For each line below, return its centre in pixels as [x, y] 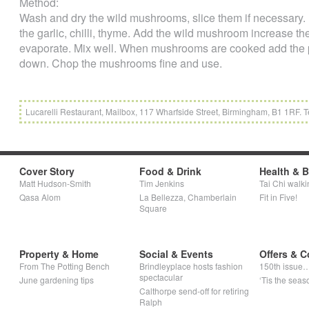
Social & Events [176, 254]
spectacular [161, 277]
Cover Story [47, 171]
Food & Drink [170, 171]
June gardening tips [57, 280]
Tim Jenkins [162, 183]
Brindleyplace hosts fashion [191, 266]
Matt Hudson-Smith [55, 183]
